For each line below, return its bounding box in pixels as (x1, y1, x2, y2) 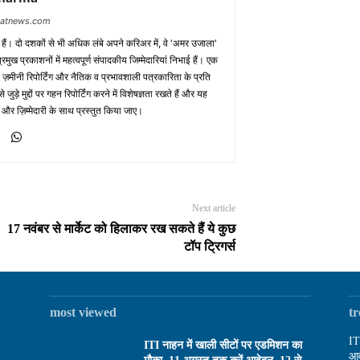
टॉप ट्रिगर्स (183, 239, 235, 253)
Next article (191, 202, 235, 214)
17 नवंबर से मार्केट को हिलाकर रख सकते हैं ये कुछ (6, 221, 235, 235)
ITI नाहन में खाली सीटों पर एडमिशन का (144, 339, 303, 352)
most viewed (50, 305, 117, 319)
